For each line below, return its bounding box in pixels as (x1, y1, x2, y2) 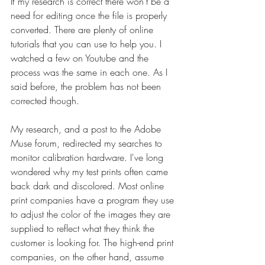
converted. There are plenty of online (11, 23, 156, 36)
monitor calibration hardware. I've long (11, 151, 166, 164)
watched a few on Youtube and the (11, 51, 151, 64)
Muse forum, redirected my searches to (11, 137, 165, 150)
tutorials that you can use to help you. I (11, 37, 164, 50)
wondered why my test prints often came (11, 165, 171, 178)
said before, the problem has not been (11, 80, 164, 93)
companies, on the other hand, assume (11, 250, 167, 263)
